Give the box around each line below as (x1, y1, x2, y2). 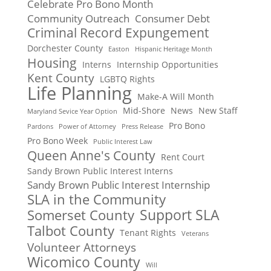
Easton (108, 45, 129, 54)
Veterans (181, 229, 209, 238)
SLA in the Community (27, 190, 166, 209)
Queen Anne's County (27, 147, 155, 165)
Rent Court (160, 151, 204, 163)
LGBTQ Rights (99, 73, 155, 85)
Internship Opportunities (116, 59, 218, 71)
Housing (27, 54, 77, 72)
